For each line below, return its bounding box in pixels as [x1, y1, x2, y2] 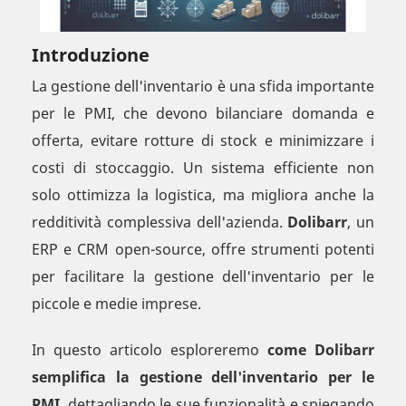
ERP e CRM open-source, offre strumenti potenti [32, 239, 374, 260]
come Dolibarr [267, 340, 374, 361]
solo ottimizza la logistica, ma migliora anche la [32, 185, 374, 206]
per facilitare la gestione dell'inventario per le [32, 266, 374, 287]
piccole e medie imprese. [32, 294, 201, 314]
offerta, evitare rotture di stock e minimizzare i [32, 130, 374, 151]
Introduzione [32, 43, 150, 68]
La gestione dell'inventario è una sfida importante [32, 76, 374, 97]
